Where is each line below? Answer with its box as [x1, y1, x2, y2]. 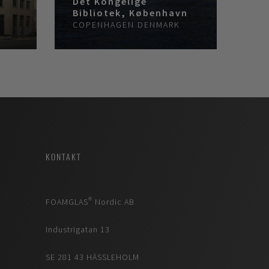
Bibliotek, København [73, 6, 188, 19]
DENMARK [138, 19, 180, 30]
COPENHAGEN [73, 19, 134, 30]
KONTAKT [46, 151, 81, 163]
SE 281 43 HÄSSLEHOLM [46, 251, 139, 262]
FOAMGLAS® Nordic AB [46, 196, 134, 207]
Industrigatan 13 [46, 223, 110, 235]
